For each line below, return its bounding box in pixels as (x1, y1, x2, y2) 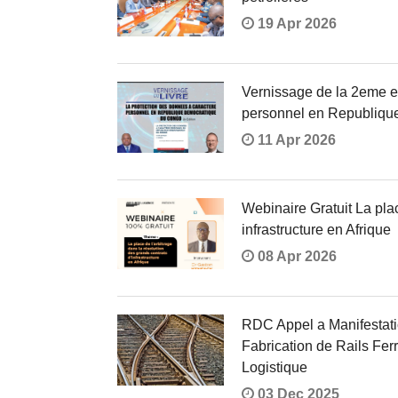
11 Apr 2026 (254, 131, 336, 147)
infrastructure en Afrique (242, 221, 391, 237)
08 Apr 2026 (254, 248, 337, 264)
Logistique (242, 359, 307, 375)
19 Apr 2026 (254, 15, 337, 31)
